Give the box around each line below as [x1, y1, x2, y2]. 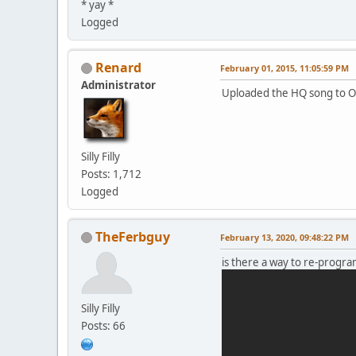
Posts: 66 [81, 318, 126, 333]
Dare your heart [232, 21, 315, 33]
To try [232, 35, 265, 48]
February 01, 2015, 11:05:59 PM [220, 61, 349, 74]
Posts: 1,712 [81, 166, 141, 181]
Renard [95, 58, 141, 76]
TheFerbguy [95, 227, 170, 246]
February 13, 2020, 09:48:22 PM [220, 230, 349, 243]
